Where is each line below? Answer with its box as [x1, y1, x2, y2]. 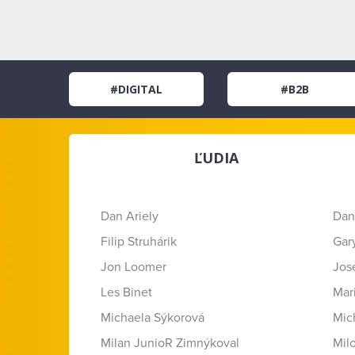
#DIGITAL [109, 82, 162, 97]
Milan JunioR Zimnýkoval [101, 335, 239, 351]
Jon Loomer [101, 259, 166, 275]
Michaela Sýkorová [101, 310, 204, 326]
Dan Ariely [101, 208, 158, 224]
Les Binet [101, 284, 152, 300]
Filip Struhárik [101, 234, 177, 250]
